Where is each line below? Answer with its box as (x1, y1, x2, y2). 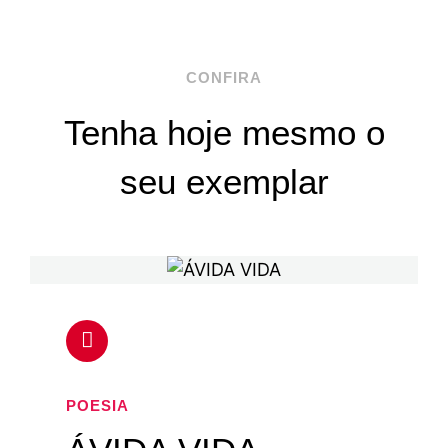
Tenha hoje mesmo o (63, 112, 385, 152)
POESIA (66, 396, 130, 414)
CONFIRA (186, 68, 262, 86)
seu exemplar (119, 161, 329, 201)
